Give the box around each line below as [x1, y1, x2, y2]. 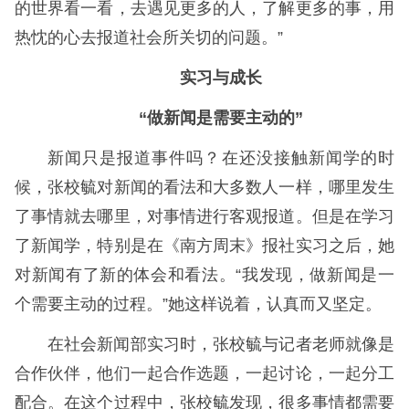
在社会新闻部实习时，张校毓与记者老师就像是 [47, 335, 394, 354]
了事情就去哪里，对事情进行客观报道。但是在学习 [15, 207, 394, 226]
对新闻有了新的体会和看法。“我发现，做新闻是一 [15, 266, 394, 285]
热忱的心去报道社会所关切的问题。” [15, 28, 283, 47]
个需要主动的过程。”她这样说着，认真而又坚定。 [15, 295, 382, 314]
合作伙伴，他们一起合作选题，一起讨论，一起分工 [15, 364, 394, 383]
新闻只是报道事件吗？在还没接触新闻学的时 [47, 149, 394, 168]
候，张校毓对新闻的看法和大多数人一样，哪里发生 [15, 178, 394, 197]
